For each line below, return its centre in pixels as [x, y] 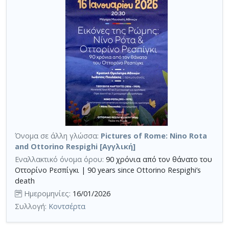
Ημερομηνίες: [46, 194]
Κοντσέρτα [67, 207]
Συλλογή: [32, 207]
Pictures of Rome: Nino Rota [154, 136]
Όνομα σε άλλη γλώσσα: [57, 136]
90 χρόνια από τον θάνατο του [159, 159]
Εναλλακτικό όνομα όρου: [60, 159]
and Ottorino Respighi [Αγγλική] [75, 147]
